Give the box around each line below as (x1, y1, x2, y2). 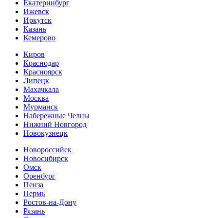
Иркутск (23, 16, 52, 25)
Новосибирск (23, 154, 68, 163)
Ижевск (23, 7, 49, 16)
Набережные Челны (23, 111, 90, 120)
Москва (23, 94, 49, 103)
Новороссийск (23, 145, 72, 154)
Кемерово (23, 34, 55, 42)
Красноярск (23, 68, 62, 76)
